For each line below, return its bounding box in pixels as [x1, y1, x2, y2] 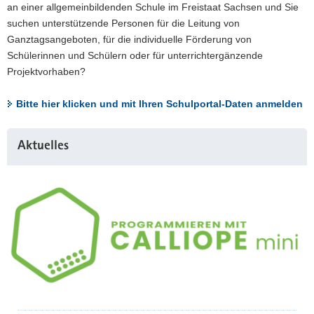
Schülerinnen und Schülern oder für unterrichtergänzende [7, 50, 263, 61]
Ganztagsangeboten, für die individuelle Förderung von [7, 34, 252, 45]
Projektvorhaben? [7, 66, 86, 77]
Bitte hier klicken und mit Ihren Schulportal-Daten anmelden [16, 98, 303, 109]
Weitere [6, 130, 41, 141]
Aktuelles [18, 140, 69, 153]
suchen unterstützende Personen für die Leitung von [7, 18, 240, 29]
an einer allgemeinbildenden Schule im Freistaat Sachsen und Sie [7, 1, 299, 13]
